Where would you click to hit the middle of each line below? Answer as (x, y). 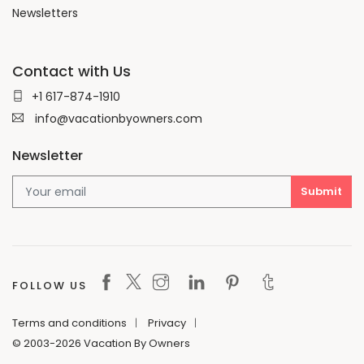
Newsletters (45, 13)
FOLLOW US (50, 286)
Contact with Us (71, 71)
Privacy (167, 323)
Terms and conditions (69, 323)
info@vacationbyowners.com (117, 119)
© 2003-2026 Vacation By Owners (101, 344)
